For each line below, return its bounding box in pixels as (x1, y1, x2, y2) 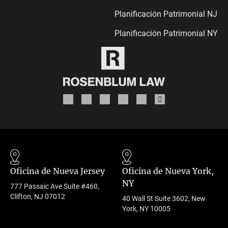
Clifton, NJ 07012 (10, 192, 65, 201)
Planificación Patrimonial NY (115, 28, 218, 39)
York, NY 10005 (122, 204, 170, 213)
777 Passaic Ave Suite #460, (10, 182, 99, 190)
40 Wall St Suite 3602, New (122, 194, 206, 203)
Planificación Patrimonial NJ (115, 9, 217, 19)
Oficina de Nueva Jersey (10, 165, 105, 176)
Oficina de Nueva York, (122, 165, 214, 176)
